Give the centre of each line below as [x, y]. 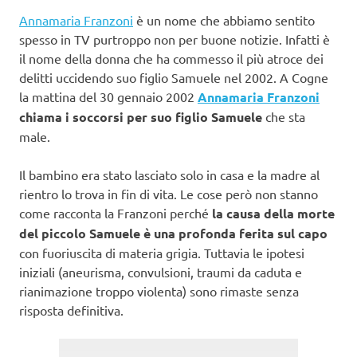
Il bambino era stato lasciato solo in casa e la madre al [169, 174]
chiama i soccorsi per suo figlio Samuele [142, 116]
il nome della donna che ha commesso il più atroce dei [171, 58]
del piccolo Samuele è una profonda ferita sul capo [173, 233]
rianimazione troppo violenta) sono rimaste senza [159, 290]
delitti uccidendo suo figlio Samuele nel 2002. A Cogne [174, 77]
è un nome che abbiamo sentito [224, 20]
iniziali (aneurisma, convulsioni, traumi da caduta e [161, 271]
